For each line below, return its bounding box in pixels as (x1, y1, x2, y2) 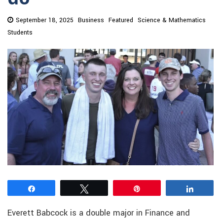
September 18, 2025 (16, 16, 74, 25)
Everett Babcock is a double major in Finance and (7, 207, 190, 219)
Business (78, 16, 104, 25)
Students (7, 28, 33, 37)
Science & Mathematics (138, 16, 206, 25)
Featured (109, 16, 133, 25)
